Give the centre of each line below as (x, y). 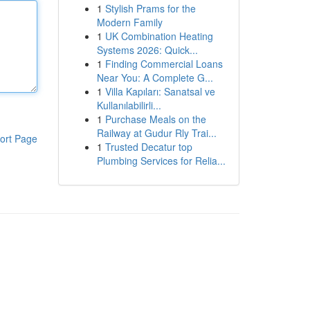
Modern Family (129, 22)
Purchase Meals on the (155, 119)
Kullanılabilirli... (129, 105)
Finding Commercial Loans (164, 64)
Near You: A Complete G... (155, 77)
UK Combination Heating (159, 36)
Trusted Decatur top (148, 147)
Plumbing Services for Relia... (161, 161)
